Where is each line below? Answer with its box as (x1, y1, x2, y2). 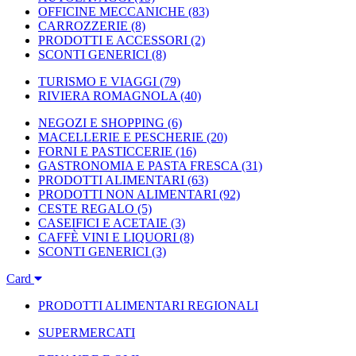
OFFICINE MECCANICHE (38, 5, 185, 18)
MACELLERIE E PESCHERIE (38, 130, 203, 144)
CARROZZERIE (38, 19, 128, 33)
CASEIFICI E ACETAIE (38, 216, 168, 230)
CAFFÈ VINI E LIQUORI (38, 230, 176, 244)
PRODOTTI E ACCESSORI (38, 33, 188, 47)
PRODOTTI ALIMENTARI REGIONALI (38, 299, 258, 312)
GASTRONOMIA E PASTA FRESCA (38, 159, 238, 172)
